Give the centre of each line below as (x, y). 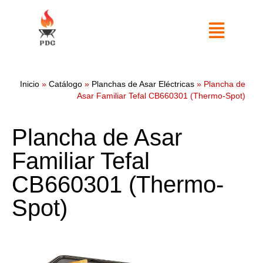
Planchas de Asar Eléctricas (143, 84)
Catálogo (65, 84)
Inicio (30, 84)
